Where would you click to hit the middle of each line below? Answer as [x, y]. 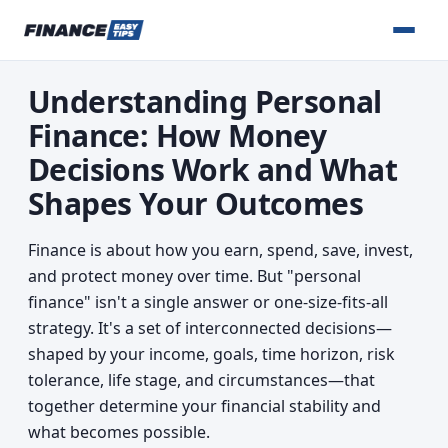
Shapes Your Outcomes [195, 203]
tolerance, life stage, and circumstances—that [201, 380]
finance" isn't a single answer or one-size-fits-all [208, 302]
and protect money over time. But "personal [194, 276]
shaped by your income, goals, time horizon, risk [211, 354]
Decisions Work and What [213, 169]
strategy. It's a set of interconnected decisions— [210, 328]
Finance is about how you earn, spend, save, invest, [220, 250]
